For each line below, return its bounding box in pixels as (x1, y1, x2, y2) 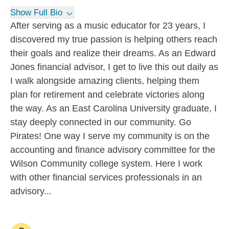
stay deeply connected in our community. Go (10, 117, 191, 127)
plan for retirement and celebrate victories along (10, 89, 204, 100)
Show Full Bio (10, 8, 62, 17)
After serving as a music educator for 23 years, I (10, 20, 205, 31)
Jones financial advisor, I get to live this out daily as (10, 62, 218, 72)
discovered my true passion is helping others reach (10, 34, 217, 44)
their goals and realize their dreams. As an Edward (10, 48, 216, 58)
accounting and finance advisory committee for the (10, 145, 215, 155)
